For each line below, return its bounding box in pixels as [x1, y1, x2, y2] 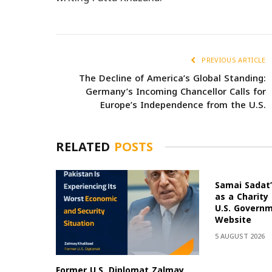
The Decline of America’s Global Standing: [78, 69, 266, 87]
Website [215, 211, 252, 228]
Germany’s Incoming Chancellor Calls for [85, 83, 266, 100]
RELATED [56, 135, 114, 158]
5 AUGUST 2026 [215, 229, 265, 243]
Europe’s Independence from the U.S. [100, 96, 266, 114]
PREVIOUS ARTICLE [200, 53, 266, 67]
